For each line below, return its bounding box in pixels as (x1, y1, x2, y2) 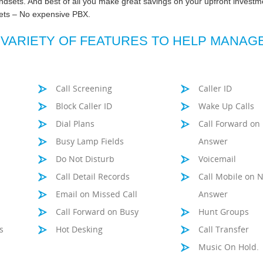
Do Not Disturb (56, 153, 115, 164)
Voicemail (198, 153, 237, 164)
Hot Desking (56, 224, 103, 235)
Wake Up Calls (198, 100, 255, 112)
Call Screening (56, 83, 113, 94)
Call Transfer (198, 224, 249, 235)
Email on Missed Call (56, 188, 138, 200)
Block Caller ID (56, 100, 113, 112)
